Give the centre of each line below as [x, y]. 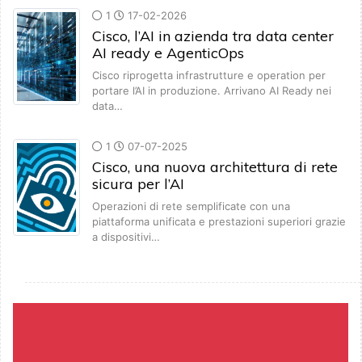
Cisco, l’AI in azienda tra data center [213, 36]
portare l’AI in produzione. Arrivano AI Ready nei [212, 91]
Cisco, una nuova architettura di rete [215, 167]
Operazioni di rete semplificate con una [191, 206]
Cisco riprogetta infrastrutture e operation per [209, 76]
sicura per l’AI [138, 184]
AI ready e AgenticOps [168, 53]
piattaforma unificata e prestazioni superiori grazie [219, 222]
